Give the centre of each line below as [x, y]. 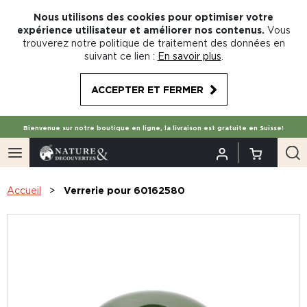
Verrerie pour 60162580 [124, 190]
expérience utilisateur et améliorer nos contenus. [140, 30]
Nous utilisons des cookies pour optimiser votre [153, 17]
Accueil [24, 190]
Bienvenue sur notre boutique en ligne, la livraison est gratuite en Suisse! [153, 128]
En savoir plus [189, 56]
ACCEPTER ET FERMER [147, 89]
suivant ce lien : [119, 56]
